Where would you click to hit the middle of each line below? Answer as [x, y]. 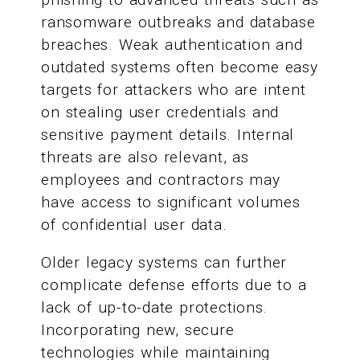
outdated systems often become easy [180, 67]
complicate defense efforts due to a [174, 284]
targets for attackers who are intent [174, 89]
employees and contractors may [161, 179]
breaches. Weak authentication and [172, 44]
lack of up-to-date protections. [155, 307]
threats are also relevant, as [145, 157]
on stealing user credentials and [160, 112]
